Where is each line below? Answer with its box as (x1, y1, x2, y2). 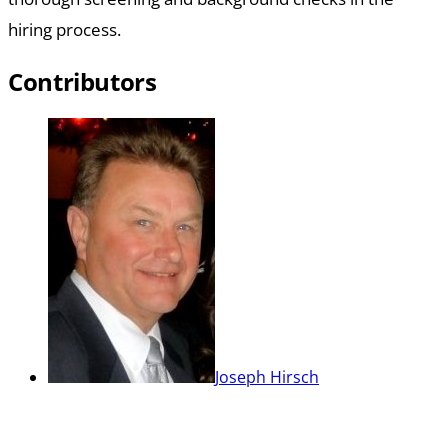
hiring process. (8, 18, 121, 42)
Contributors (8, 64, 157, 98)
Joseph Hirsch (215, 365, 319, 388)
